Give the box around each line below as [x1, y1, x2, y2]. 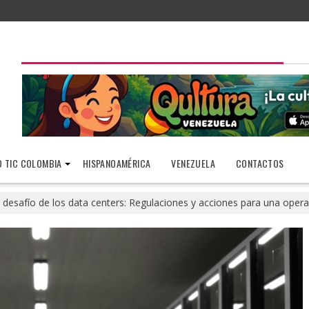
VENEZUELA [171, 156, 215, 170]
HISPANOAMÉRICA [82, 156, 151, 170]
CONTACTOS [235, 156, 284, 170]
